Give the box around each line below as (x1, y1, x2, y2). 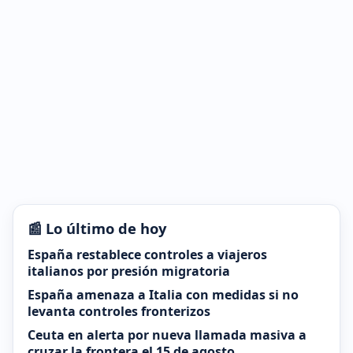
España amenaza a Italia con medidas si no (28, 286, 299, 304)
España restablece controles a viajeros (28, 246, 267, 264)
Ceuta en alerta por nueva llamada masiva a (28, 326, 307, 344)
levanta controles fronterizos (28, 303, 210, 321)
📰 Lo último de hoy (28, 218, 166, 239)
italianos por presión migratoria (28, 262, 230, 281)
